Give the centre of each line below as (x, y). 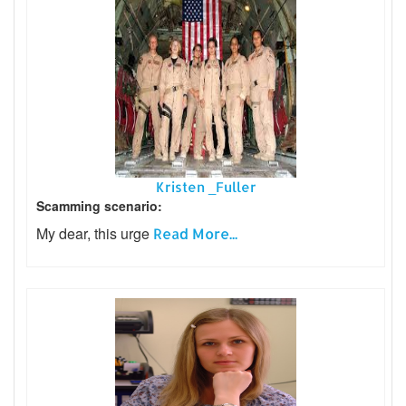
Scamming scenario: (99, 206)
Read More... (195, 234)
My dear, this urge (95, 234)
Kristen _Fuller (206, 188)
